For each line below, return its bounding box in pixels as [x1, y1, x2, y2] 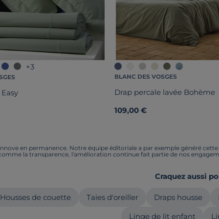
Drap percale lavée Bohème [114, 88, 215, 97]
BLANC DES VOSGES [114, 72, 177, 80]
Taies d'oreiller [86, 192, 138, 202]
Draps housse [153, 192, 202, 202]
